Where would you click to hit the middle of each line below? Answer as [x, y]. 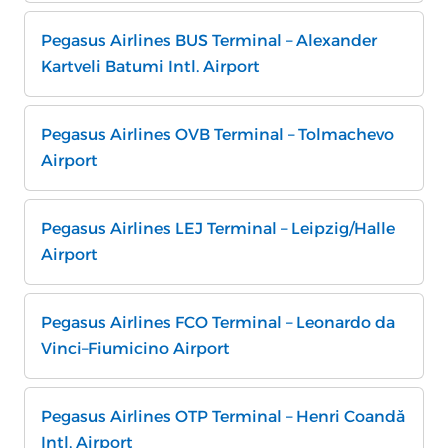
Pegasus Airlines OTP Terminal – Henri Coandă [223, 416]
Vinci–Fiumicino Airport [135, 348]
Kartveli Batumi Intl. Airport [150, 66]
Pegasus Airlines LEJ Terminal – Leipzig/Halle [218, 228]
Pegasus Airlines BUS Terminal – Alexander [209, 40]
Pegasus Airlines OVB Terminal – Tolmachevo [217, 134]
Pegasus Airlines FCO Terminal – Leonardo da [218, 322]
